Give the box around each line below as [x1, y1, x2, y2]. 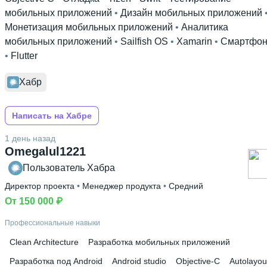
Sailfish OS [120, 36, 168, 46]
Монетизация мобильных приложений [5, 22, 173, 32]
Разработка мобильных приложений [88, 237, 230, 247]
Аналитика [181, 22, 228, 32]
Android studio [112, 256, 166, 266]
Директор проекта [5, 181, 74, 191]
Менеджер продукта [82, 181, 161, 191]
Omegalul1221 [5, 145, 86, 158]
